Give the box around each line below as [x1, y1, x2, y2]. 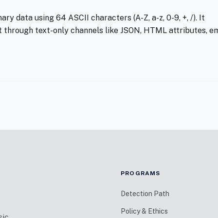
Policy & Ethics [121, 207, 168, 215]
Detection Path [121, 190, 169, 198]
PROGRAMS [121, 170, 161, 177]
